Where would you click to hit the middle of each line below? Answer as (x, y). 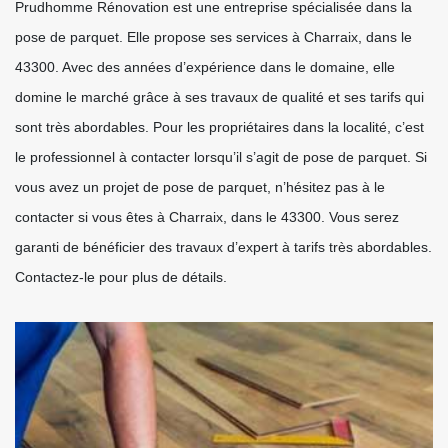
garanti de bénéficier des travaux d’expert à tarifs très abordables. (223, 247)
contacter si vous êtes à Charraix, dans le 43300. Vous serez (207, 217)
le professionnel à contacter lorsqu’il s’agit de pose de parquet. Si (221, 157)
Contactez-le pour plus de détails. (121, 277)
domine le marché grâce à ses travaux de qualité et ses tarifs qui (219, 97)
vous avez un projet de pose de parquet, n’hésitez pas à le (200, 187)
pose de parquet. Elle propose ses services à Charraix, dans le (213, 37)
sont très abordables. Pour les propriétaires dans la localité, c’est (219, 127)
